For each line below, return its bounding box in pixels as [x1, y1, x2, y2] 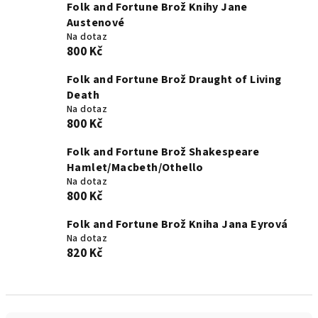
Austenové [67, 15, 125, 31]
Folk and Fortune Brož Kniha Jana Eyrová [67, 216, 288, 232]
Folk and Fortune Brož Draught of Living [67, 72, 282, 87]
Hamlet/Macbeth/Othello [67, 160, 204, 175]
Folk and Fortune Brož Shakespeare [67, 144, 260, 160]
